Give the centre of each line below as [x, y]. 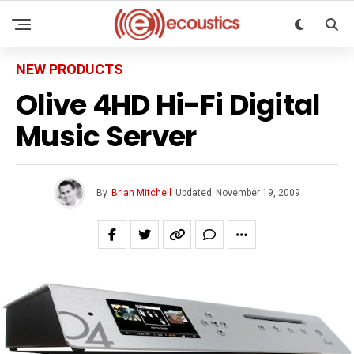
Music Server [106, 136]
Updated [194, 193]
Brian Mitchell [141, 193]
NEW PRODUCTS [70, 69]
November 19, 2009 [258, 193]
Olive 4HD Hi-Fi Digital [168, 105]
